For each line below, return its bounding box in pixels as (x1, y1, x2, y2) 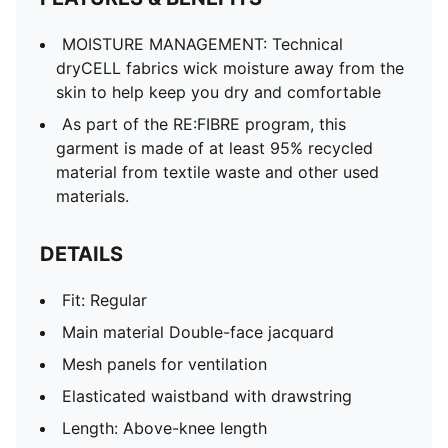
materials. (56, 186, 129, 206)
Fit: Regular (62, 290, 147, 310)
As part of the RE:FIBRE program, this (62, 114, 346, 134)
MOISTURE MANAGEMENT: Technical (62, 34, 343, 54)
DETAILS (40, 242, 123, 266)
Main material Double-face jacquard (62, 322, 334, 342)
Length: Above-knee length (62, 418, 267, 438)
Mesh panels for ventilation (62, 354, 267, 374)
